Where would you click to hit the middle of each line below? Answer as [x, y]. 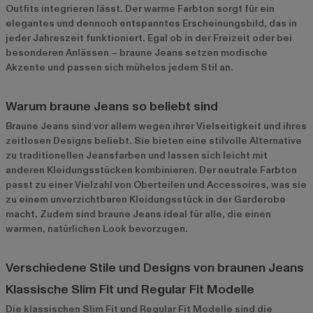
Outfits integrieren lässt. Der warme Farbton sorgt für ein [140, 8]
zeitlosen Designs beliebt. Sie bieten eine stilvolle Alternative [154, 140]
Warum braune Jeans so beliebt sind [112, 106]
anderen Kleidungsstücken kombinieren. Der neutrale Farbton [151, 170]
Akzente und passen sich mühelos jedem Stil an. [119, 67]
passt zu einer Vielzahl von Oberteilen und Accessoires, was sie [156, 184]
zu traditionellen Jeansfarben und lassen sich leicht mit [137, 155]
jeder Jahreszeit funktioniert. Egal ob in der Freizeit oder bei [149, 38]
